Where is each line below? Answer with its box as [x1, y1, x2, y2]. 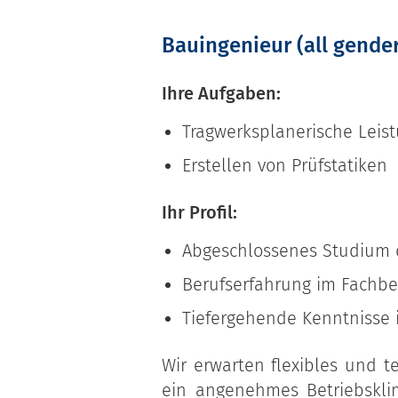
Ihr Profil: [162, 202, 237, 223]
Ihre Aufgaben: [162, 83, 281, 104]
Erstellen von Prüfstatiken [182, 155, 387, 176]
